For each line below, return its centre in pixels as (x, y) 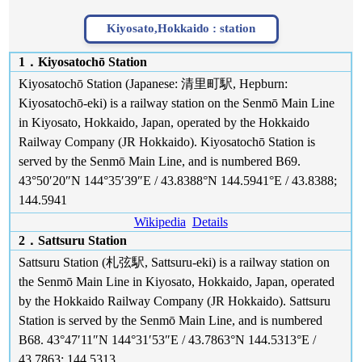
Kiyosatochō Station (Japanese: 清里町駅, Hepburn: (154, 83)
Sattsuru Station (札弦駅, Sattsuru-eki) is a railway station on (175, 262)
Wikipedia (160, 221)
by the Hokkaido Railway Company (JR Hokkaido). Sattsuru (175, 301)
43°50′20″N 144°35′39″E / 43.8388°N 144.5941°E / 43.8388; (178, 180)
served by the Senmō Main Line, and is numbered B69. (160, 161)
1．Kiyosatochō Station (83, 61)
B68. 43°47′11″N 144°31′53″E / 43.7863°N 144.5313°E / (168, 339)
